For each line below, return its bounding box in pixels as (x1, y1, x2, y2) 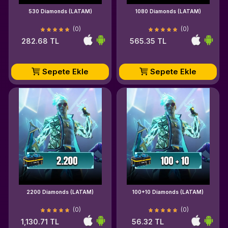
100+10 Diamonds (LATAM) (132, 189, 204, 195)
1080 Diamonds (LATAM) (135, 8, 201, 14)
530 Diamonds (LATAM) (28, 8, 92, 14)
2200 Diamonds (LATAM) (26, 189, 94, 195)
